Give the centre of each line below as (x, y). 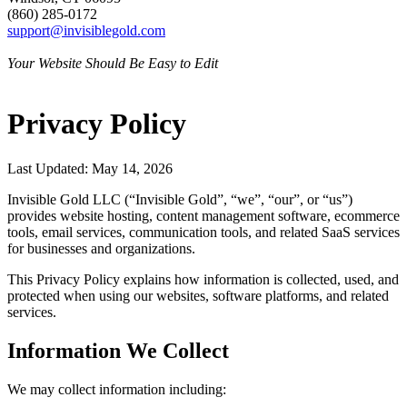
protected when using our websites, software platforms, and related (198, 295)
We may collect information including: (117, 389)
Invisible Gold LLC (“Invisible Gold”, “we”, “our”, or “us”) (180, 199)
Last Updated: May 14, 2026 (90, 168)
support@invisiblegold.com (86, 30)
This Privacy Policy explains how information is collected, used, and (203, 279)
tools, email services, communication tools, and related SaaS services (203, 232)
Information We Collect (118, 350)
